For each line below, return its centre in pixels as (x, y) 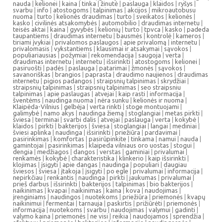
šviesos (24, 171)
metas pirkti (182, 113)
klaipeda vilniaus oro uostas (129, 145)
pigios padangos (68, 81)
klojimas (25, 165)
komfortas (69, 139)
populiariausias (35, 55)
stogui (183, 145)
